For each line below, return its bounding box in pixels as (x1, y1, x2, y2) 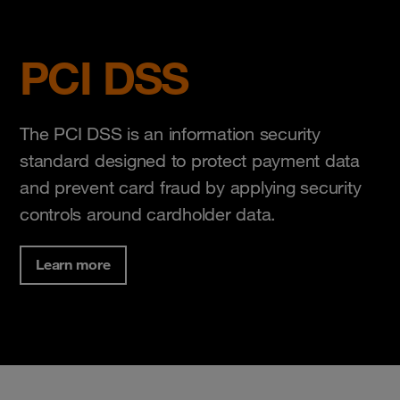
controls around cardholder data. (20, 203, 276, 225)
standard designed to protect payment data (20, 149, 360, 171)
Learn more (36, 254, 111, 273)
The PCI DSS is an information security (20, 122, 321, 145)
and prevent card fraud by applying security (20, 176, 362, 198)
